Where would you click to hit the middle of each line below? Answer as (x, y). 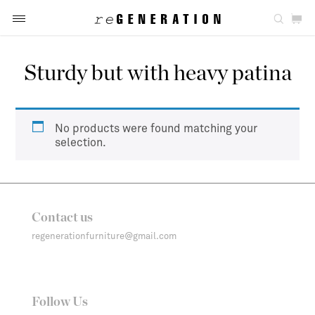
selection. (81, 142)
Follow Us (60, 302)
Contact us (62, 218)
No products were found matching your (156, 128)
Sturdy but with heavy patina (157, 73)
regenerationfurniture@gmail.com (104, 236)
